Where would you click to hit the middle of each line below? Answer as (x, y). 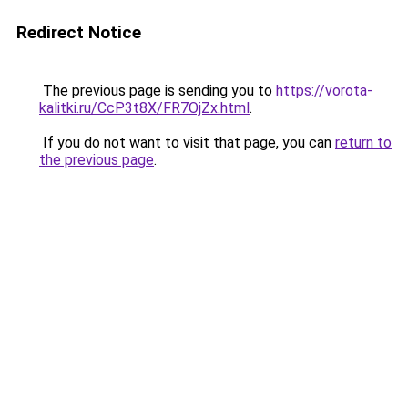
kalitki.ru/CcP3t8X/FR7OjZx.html (144, 108)
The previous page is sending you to (158, 91)
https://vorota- (324, 91)
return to (363, 143)
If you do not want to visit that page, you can (187, 143)
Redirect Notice (79, 32)
